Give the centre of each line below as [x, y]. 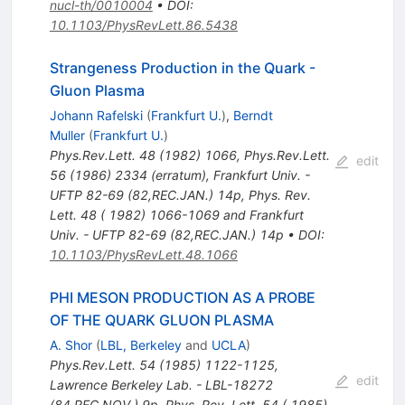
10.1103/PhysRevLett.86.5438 [143, 25]
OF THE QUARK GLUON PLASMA [161, 320]
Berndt [253, 116]
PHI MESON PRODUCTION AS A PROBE [182, 298]
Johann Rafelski [96, 116]
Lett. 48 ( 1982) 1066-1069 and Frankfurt [176, 215]
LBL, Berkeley [141, 345]
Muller [67, 136]
